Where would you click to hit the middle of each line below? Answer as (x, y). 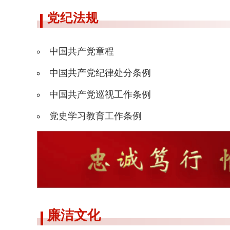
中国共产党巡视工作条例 (100, 95)
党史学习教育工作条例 (95, 116)
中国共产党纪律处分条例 (100, 73)
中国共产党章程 (82, 52)
